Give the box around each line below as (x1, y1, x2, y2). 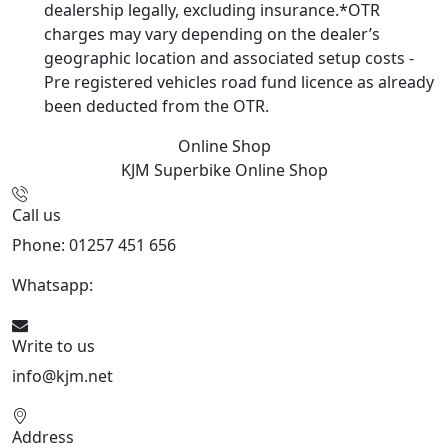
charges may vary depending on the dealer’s (44, 23, 380, 46)
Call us (12, 204, 61, 227)
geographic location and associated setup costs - (44, 47, 414, 70)
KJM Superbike (120, 159, 235, 182)
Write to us (12, 335, 95, 358)
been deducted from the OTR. (44, 95, 269, 118)
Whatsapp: (12, 274, 97, 297)
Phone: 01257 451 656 (12, 234, 176, 257)
